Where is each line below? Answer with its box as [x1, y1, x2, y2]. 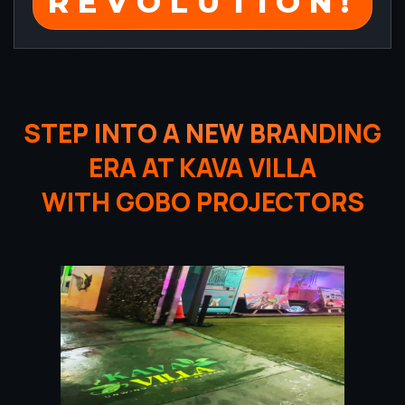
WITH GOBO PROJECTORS [41, 184, 364, 219]
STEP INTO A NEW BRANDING [24, 115, 381, 150]
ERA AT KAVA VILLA [89, 149, 316, 184]
